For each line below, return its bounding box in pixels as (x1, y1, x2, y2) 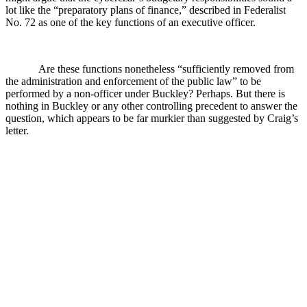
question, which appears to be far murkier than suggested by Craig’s (5, 112, 298, 124)
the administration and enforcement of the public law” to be (5, 75, 261, 87)
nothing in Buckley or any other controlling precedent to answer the (5, 99, 297, 112)
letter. (5, 124, 29, 136)
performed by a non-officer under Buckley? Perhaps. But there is (5, 87, 285, 99)
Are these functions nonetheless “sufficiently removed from (38, 62, 294, 75)
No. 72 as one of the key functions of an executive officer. (5, 16, 256, 28)
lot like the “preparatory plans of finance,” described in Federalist (5, 3, 286, 16)
